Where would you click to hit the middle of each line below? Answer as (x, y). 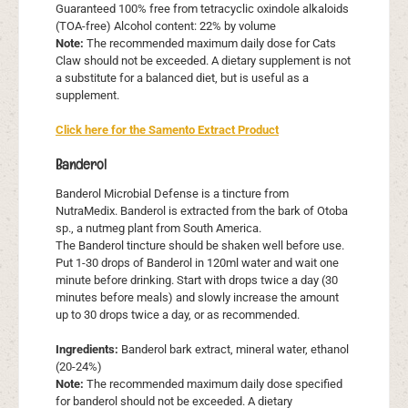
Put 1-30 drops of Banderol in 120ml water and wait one (197, 263)
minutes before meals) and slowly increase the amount (197, 298)
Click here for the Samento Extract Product (167, 130)
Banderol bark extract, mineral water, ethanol (234, 350)
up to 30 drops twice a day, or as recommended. (178, 315)
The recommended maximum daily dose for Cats (210, 44)
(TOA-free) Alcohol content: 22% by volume (166, 26)
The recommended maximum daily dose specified (213, 384)
